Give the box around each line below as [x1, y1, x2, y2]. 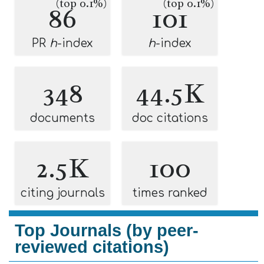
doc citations [131, 112, 208, 124]
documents [30, 112, 95, 124]
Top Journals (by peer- [15, 221, 199, 240]
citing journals [20, 187, 105, 199]
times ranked [132, 187, 207, 199]
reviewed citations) [15, 237, 169, 256]
